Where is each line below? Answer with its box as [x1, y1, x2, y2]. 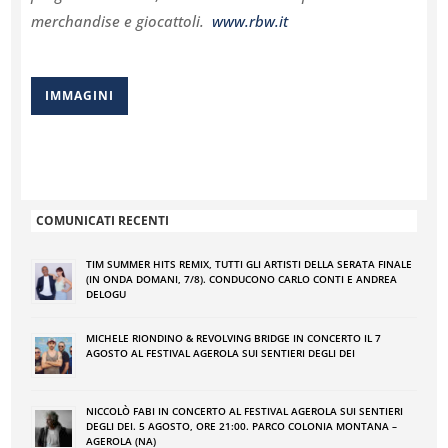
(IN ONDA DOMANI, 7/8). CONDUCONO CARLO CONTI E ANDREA [86, 272, 398, 286]
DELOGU [86, 287, 127, 301]
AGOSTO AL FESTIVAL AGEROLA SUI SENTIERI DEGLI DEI [86, 346, 356, 360]
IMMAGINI [45, 87, 115, 104]
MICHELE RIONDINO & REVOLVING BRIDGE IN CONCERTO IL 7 [86, 331, 382, 345]
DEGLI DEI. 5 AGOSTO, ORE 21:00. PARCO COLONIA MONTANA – [86, 419, 398, 433]
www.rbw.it [212, 11, 289, 31]
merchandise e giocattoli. [31, 11, 213, 31]
